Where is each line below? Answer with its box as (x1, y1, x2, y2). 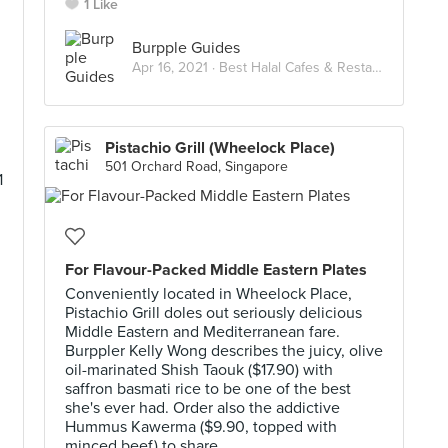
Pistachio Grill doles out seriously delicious (65, 303, 362, 323)
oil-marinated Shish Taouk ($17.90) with (65, 360, 333, 380)
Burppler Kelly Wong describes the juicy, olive (65, 341, 383, 361)
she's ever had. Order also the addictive (65, 398, 340, 418)
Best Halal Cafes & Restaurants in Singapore (219, 58, 372, 76)
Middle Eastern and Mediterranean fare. (65, 322, 340, 342)
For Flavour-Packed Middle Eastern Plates (65, 260, 367, 280)
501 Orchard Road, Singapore (105, 158, 288, 175)
